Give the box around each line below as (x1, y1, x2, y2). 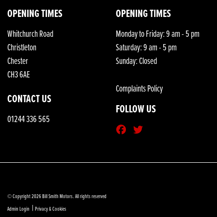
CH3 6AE (7, 69, 30, 81)
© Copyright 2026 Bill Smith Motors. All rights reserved (7, 192, 107, 201)
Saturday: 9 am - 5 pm (116, 42, 177, 54)
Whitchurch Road (7, 28, 53, 40)
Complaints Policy (116, 83, 163, 95)
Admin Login (7, 205, 30, 213)
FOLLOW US (116, 102, 156, 117)
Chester (7, 55, 28, 67)
